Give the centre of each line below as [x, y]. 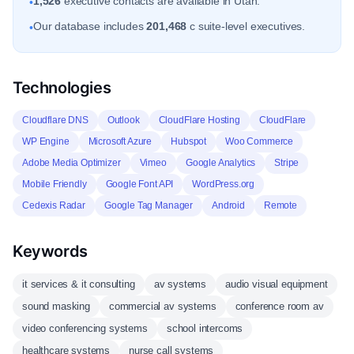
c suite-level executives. [246, 26]
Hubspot [189, 141]
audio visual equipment [277, 284]
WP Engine [46, 141]
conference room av [279, 306]
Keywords [50, 251]
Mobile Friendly [55, 184]
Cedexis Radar [54, 205]
